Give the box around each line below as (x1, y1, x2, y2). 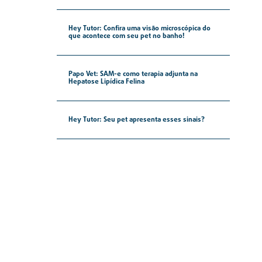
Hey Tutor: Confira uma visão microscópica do (68, 25, 211, 33)
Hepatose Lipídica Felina (68, 78, 144, 86)
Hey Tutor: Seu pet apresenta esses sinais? (68, 116, 205, 124)
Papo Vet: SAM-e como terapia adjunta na (68, 71, 198, 78)
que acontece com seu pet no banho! (68, 33, 185, 40)
